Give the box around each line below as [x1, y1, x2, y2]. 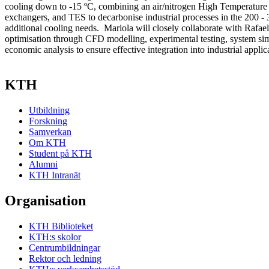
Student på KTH [29, 148, 92, 159]
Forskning [29, 116, 67, 127]
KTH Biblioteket [29, 220, 93, 231]
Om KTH [29, 138, 66, 148]
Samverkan [29, 127, 71, 138]
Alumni [29, 159, 58, 170]
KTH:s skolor [29, 231, 81, 242]
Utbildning [29, 105, 70, 116]
